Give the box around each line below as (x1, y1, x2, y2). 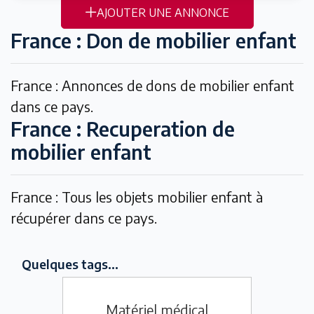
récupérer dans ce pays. (11, 209, 157, 226)
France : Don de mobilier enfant (11, 28, 296, 53)
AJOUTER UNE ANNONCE (96, 6, 229, 20)
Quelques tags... (22, 256, 118, 272)
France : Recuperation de (11, 116, 235, 141)
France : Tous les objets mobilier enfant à (11, 188, 263, 205)
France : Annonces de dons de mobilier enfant (11, 76, 294, 94)
